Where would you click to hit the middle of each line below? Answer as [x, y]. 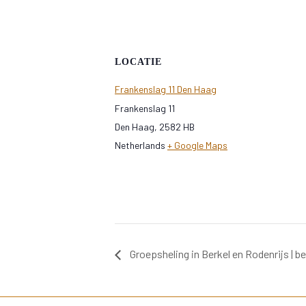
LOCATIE [138, 62]
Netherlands [140, 145]
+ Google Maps [197, 145]
